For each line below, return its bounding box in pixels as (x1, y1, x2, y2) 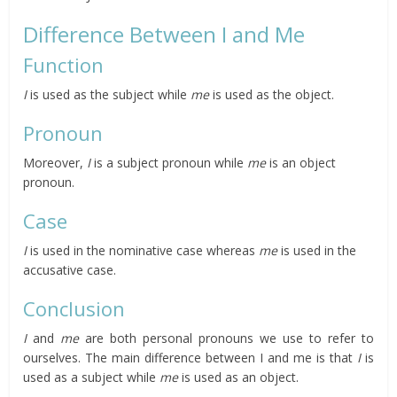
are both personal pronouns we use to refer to (79, 330, 374, 347)
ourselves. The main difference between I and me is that (23, 349, 357, 367)
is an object (266, 154, 337, 172)
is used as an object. (178, 369, 300, 386)
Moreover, (23, 154, 84, 172)
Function (23, 51, 105, 79)
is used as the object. (209, 86, 335, 104)
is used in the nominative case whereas (27, 242, 260, 260)
